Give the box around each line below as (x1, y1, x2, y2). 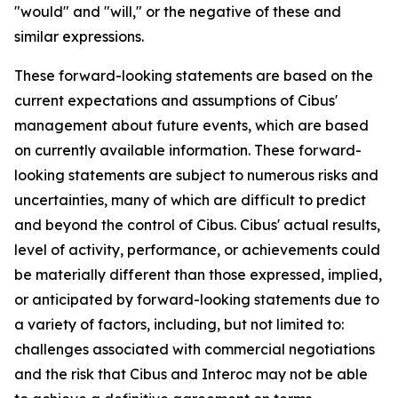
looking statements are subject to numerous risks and (14, 166, 378, 184)
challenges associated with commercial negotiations (14, 340, 375, 358)
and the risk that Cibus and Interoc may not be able (14, 365, 368, 383)
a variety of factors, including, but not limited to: (14, 315, 344, 333)
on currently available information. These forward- (14, 141, 362, 159)
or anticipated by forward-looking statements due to (14, 291, 379, 308)
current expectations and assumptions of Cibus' (14, 92, 338, 109)
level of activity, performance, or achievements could (14, 241, 380, 259)
